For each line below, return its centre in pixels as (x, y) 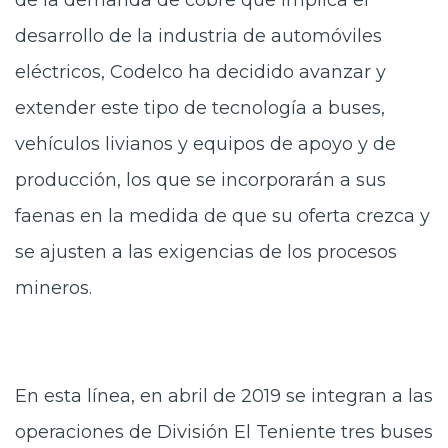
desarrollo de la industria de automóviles (198, 35)
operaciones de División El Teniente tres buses (224, 431)
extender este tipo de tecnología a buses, (200, 107)
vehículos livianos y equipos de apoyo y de (205, 143)
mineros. (53, 287)
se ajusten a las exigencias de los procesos (206, 251)
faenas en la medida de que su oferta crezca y (222, 215)
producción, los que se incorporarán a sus (200, 179)
